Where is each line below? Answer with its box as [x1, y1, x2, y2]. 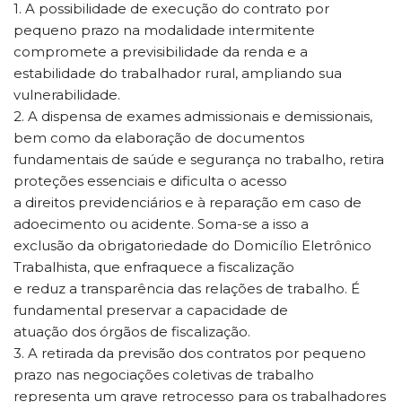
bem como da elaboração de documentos [13, 128, 304, 146]
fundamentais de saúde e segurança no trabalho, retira [13, 150, 384, 168]
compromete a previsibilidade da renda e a [13, 42, 308, 60]
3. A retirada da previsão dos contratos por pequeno [13, 344, 366, 362]
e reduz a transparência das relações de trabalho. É [13, 279, 360, 297]
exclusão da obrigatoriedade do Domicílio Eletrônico [13, 236, 371, 254]
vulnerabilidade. [13, 85, 120, 103]
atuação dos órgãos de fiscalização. [13, 322, 250, 340]
